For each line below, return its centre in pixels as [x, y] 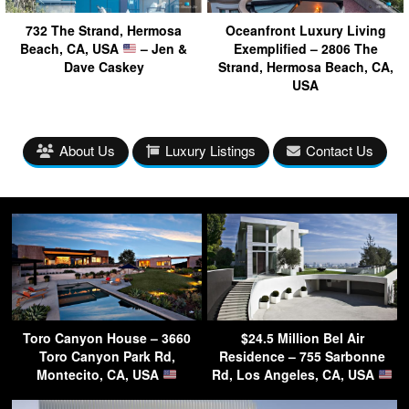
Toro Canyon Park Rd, [107, 356]
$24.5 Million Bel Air [302, 337]
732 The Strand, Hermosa [104, 30]
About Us [87, 150]
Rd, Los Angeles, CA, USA [295, 374]
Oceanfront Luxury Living [305, 30]
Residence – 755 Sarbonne [302, 356]
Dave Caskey [104, 66]
